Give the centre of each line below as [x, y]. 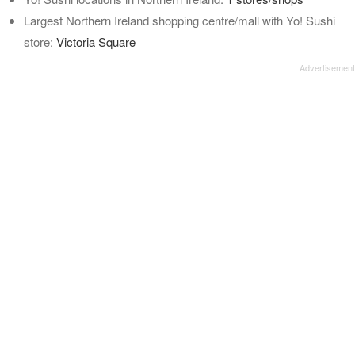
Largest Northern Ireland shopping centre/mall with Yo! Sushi [179, 20]
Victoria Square [96, 42]
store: [40, 42]
